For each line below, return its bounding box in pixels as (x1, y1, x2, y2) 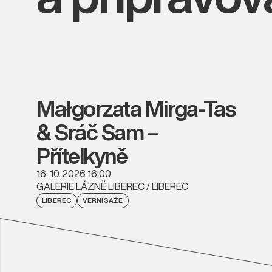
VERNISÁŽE (82, 195, 123, 205)
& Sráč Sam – (36, 115, 158, 148)
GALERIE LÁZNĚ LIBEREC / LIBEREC (36, 178, 188, 194)
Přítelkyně (36, 139, 127, 172)
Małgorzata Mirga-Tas (36, 92, 236, 124)
